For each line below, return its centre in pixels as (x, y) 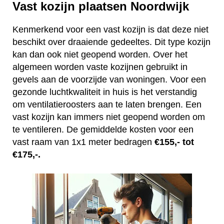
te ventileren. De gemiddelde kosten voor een (103, 130)
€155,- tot (174, 142)
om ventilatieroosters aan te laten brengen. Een (107, 105)
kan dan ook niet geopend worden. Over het (100, 55)
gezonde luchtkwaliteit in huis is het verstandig (105, 92)
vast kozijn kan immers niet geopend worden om (109, 117)
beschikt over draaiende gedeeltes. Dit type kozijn (111, 42)
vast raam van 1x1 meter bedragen (83, 142)
